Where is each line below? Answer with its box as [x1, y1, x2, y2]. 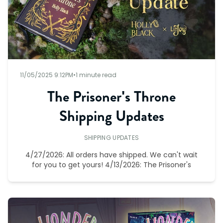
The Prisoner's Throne [47, 86, 176, 108]
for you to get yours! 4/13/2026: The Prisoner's [32, 160, 191, 170]
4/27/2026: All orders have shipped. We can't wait [25, 150, 198, 160]
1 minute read [76, 71, 116, 80]
